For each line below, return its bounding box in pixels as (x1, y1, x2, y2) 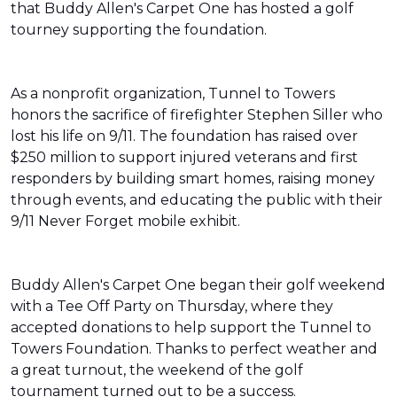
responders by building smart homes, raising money (11, 170, 375, 187)
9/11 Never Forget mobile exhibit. (11, 213, 244, 230)
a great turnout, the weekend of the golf (11, 362, 303, 378)
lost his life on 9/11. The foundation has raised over (11, 128, 358, 144)
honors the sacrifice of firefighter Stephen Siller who (11, 106, 383, 123)
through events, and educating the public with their (11, 191, 383, 208)
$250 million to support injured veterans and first (11, 149, 358, 166)
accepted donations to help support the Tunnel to (11, 319, 371, 336)
